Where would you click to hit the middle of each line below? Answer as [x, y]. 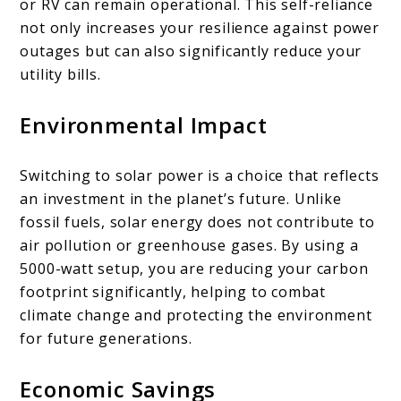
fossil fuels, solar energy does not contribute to [197, 222]
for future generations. [106, 338]
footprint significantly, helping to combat [173, 291]
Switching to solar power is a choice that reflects [200, 175]
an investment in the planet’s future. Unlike [181, 198]
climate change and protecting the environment [196, 315]
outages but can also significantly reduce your [191, 51]
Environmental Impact [144, 124]
